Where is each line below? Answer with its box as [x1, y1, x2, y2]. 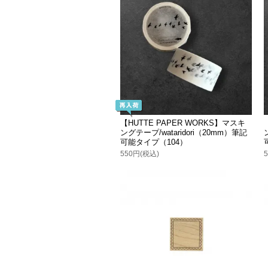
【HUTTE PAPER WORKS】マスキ [120, 118, 246, 128]
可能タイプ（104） [120, 138, 188, 147]
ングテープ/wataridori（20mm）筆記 [120, 128, 248, 138]
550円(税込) [120, 150, 160, 159]
